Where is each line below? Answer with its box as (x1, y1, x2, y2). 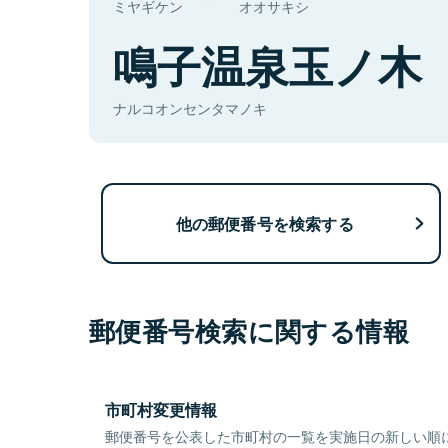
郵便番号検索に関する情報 (89, 312, 410, 350)
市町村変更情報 (105, 398, 217, 422)
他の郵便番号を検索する (175, 211, 354, 235)
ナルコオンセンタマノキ (113, 98, 267, 119)
